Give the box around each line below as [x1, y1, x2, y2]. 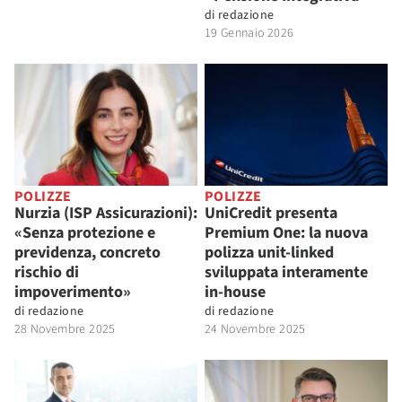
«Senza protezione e [14, 222, 155, 245]
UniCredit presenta [205, 202, 337, 225]
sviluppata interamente [205, 261, 368, 284]
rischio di [14, 261, 79, 284]
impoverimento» [14, 281, 131, 304]
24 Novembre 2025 [205, 320, 306, 339]
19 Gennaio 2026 [205, 24, 294, 43]
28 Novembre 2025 [14, 320, 116, 339]
